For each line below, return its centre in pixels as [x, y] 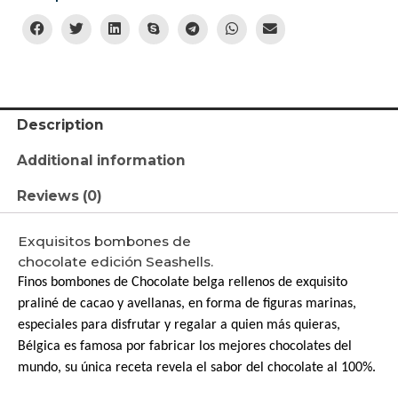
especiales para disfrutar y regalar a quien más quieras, [179, 325]
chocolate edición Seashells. [115, 261]
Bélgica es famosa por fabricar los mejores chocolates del [185, 346]
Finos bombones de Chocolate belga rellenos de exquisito [183, 282]
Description [60, 125]
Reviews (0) [59, 195]
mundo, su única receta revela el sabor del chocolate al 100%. [197, 367]
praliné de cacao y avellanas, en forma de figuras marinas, [187, 303]
